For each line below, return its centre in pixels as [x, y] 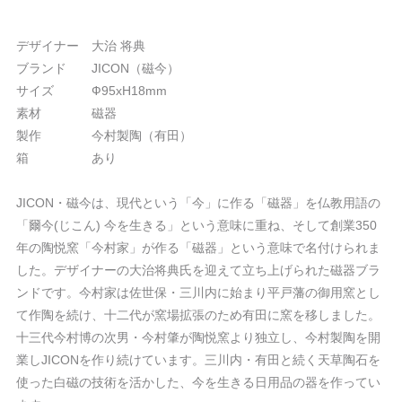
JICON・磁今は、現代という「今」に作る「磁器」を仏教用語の [198, 203]
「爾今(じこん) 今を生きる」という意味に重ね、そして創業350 [197, 225]
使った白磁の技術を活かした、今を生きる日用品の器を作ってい [198, 382]
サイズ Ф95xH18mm [92, 91]
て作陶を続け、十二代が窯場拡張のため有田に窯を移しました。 [198, 315]
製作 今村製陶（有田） [104, 135]
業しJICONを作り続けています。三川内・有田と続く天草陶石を [198, 360]
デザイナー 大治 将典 [81, 46]
